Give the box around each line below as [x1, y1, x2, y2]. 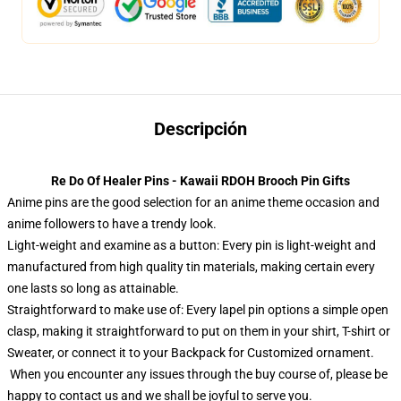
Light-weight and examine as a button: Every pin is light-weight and [7, 238, 376, 252]
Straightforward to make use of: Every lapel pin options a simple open [7, 303, 388, 317]
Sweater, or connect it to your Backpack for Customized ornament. [7, 346, 374, 360]
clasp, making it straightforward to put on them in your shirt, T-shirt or [7, 324, 390, 338]
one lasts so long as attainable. [7, 281, 179, 295]
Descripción [154, 118, 247, 140]
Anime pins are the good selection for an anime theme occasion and [7, 195, 380, 209]
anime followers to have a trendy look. [7, 217, 217, 231]
